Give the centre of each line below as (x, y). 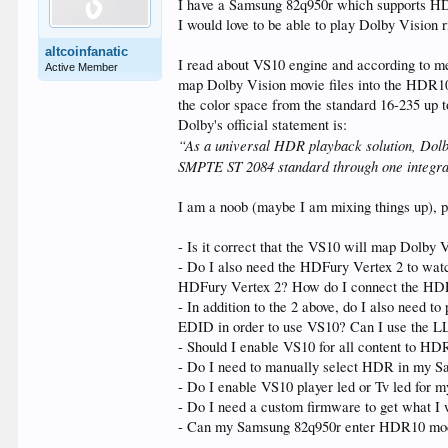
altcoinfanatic (87, 51)
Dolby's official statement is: (263, 124)
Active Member (82, 67)
